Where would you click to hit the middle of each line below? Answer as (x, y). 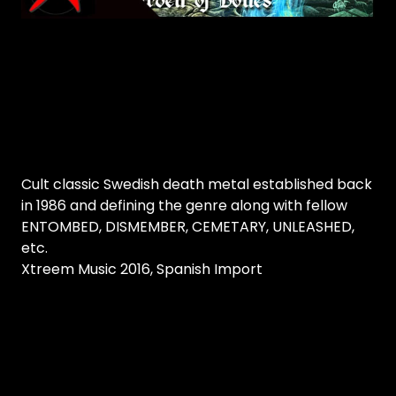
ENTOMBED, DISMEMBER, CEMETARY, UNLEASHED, (188, 227)
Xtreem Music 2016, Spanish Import (142, 269)
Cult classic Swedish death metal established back (197, 184)
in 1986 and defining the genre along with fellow (184, 206)
